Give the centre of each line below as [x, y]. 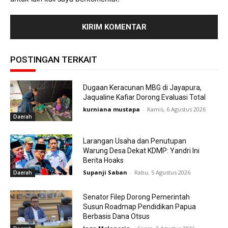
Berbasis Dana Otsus [116, 217]
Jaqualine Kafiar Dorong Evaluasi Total [144, 97]
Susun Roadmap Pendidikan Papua [139, 207]
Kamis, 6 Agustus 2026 [176, 109]
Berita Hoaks [103, 161]
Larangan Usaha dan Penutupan [134, 141]
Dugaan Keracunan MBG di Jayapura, [142, 87]
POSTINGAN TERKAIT [54, 60]
